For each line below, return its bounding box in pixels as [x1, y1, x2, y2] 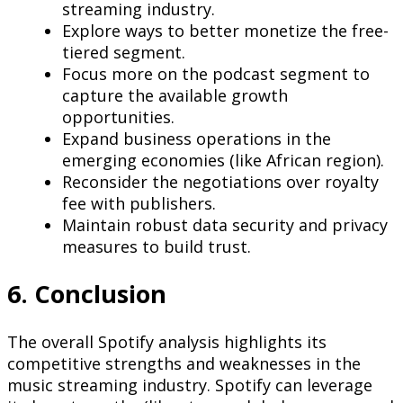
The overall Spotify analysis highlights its [7, 330, 327, 353]
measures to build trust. [62, 236, 251, 258]
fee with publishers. [62, 193, 216, 215]
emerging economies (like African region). [62, 149, 384, 172]
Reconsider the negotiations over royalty [62, 171, 379, 193]
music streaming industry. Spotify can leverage [7, 373, 372, 396]
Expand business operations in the [62, 128, 331, 150]
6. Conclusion [7, 277, 166, 311]
